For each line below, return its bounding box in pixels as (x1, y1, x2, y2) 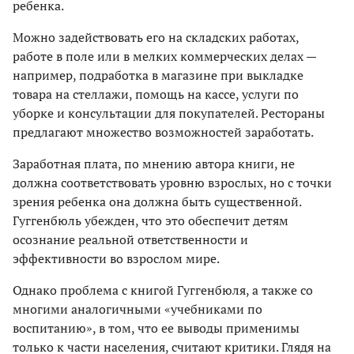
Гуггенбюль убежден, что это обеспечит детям (13, 211, 288, 229)
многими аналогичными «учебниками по (13, 299, 262, 318)
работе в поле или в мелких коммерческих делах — (13, 47, 316, 65)
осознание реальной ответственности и (13, 230, 248, 248)
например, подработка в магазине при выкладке (13, 66, 303, 84)
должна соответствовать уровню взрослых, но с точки (13, 173, 332, 191)
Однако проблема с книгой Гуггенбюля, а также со (13, 281, 313, 299)
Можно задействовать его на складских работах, (13, 28, 299, 46)
